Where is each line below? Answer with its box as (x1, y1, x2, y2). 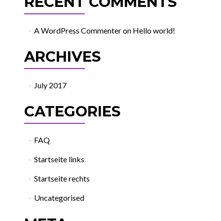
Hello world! (133, 26, 176, 35)
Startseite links (34, 154, 85, 164)
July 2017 (34, 80, 67, 90)
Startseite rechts (34, 174, 90, 183)
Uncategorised (34, 193, 85, 202)
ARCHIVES (24, 48, 101, 65)
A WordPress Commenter (34, 26, 122, 35)
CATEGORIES (24, 103, 120, 120)
